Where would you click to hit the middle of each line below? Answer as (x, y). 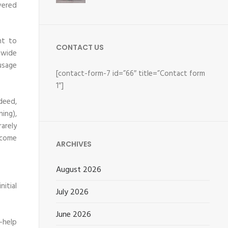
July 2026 (73, 192)
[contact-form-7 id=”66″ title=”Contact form (131, 74)
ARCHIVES (74, 144)
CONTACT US (80, 47)
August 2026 (79, 170)
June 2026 (74, 215)
